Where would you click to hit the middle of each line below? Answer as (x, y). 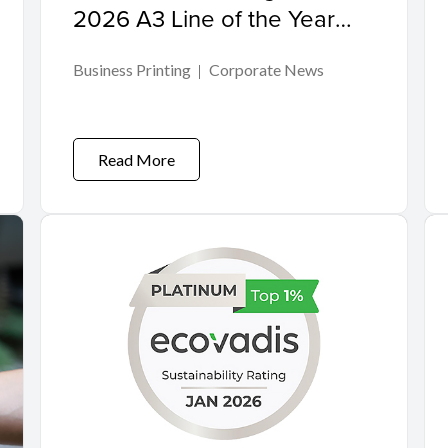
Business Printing (132, 69)
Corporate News (266, 69)
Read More (136, 159)
